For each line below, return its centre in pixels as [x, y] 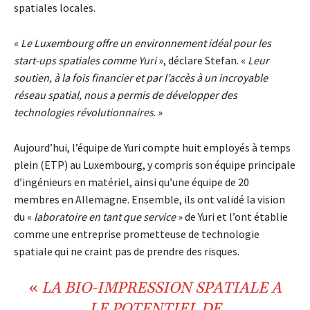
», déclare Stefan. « [202, 61]
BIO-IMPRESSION [128, 289]
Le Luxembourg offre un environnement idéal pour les [146, 43]
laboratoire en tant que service [105, 217]
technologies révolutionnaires [84, 112]
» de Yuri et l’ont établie [232, 217]
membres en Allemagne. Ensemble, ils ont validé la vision [149, 200]
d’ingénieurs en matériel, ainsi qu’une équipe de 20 [131, 182]
